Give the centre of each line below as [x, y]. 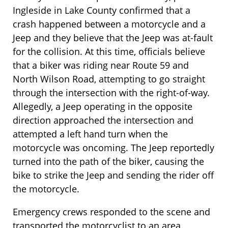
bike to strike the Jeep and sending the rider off [113, 175]
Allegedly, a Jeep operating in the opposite [103, 107]
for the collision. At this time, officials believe [109, 52]
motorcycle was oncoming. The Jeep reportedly [113, 148]
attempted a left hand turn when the [90, 134]
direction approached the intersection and [103, 120]
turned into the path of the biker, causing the [108, 162]
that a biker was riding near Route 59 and [101, 65]
